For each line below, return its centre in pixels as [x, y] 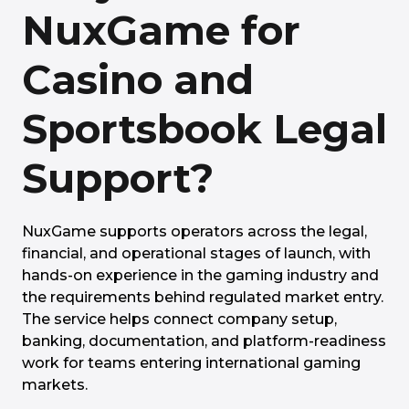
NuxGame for [161, 30]
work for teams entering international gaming [191, 363]
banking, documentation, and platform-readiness [204, 341]
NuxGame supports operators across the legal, [194, 231]
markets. [55, 385]
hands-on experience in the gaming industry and [200, 275]
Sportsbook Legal [204, 129]
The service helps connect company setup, [179, 319]
